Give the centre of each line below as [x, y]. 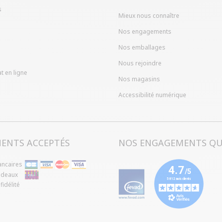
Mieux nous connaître [149, 16]
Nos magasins [139, 79]
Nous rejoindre [140, 63]
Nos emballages [142, 48]
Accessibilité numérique [152, 95]
